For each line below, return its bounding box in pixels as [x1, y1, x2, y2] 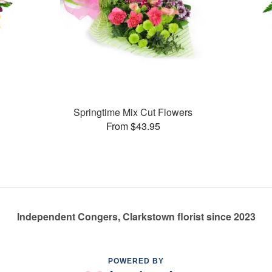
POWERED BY [108, 257, 164, 266]
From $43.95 [106, 118, 160, 133]
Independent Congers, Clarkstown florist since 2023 [16, 209, 256, 224]
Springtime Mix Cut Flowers [73, 104, 193, 119]
